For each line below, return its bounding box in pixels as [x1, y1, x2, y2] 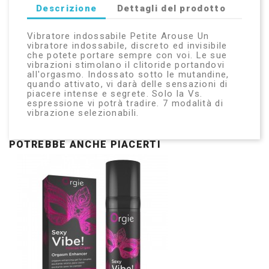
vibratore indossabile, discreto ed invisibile [27, 40, 228, 52]
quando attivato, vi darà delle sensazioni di [27, 79, 228, 90]
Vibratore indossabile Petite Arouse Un [27, 31, 210, 42]
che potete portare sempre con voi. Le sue [27, 50, 228, 61]
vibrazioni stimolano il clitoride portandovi [27, 59, 225, 71]
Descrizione [36, 2, 97, 14]
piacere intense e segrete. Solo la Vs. [27, 88, 203, 100]
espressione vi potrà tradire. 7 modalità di [27, 98, 223, 109]
